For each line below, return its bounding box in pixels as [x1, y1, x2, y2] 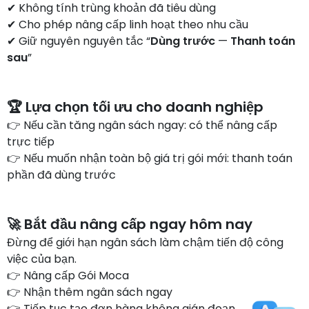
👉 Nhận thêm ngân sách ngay [7, 284, 172, 300]
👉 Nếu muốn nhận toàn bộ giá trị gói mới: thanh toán [7, 150, 292, 166]
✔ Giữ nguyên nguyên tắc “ [7, 33, 150, 49]
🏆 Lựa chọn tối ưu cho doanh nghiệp [7, 97, 263, 117]
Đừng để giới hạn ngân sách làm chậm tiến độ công [7, 235, 283, 250]
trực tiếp [7, 134, 54, 150]
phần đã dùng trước [7, 167, 116, 183]
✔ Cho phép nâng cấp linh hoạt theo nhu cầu [7, 17, 248, 32]
